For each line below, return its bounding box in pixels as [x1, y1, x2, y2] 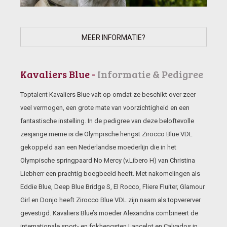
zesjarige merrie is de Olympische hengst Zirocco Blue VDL [20, 130, 193, 138]
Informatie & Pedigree [97, 67, 203, 81]
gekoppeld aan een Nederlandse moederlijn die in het [20, 143, 176, 151]
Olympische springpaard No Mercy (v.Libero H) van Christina [20, 157, 195, 164]
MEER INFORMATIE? [82, 33, 145, 42]
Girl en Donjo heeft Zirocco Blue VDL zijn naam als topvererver [20, 196, 201, 204]
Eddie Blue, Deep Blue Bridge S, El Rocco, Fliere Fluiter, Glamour [20, 183, 205, 191]
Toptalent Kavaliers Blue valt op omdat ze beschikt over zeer [20, 91, 196, 98]
